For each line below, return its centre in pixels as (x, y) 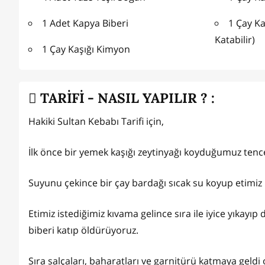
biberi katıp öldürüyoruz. (85, 230)
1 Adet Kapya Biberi (85, 23)
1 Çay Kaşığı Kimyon (86, 49)
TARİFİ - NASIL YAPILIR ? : (126, 98)
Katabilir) (235, 39)
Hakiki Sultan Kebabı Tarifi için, (96, 122)
